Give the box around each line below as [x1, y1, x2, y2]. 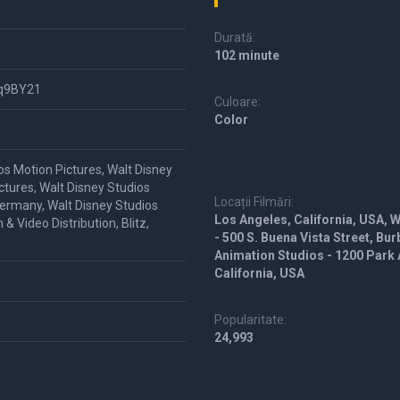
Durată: [214, 30, 255, 45]
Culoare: [214, 95, 261, 109]
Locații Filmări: [214, 195, 294, 209]
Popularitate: [214, 312, 287, 327]
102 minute [214, 48, 279, 62]
